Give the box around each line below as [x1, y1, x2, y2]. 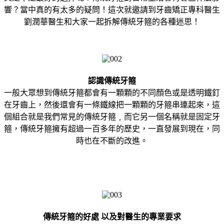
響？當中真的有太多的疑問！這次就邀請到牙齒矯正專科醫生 [4, 5, 220, 14]
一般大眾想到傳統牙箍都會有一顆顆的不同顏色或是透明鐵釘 [4, 88, 220, 97]
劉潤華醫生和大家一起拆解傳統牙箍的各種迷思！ [24, 17, 200, 26]
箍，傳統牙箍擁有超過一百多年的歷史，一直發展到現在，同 [4, 124, 220, 133]
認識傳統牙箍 [88, 76, 136, 85]
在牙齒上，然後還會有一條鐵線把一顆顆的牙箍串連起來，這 [4, 100, 220, 109]
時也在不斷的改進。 [76, 136, 148, 145]
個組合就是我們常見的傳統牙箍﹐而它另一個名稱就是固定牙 [4, 112, 220, 121]
